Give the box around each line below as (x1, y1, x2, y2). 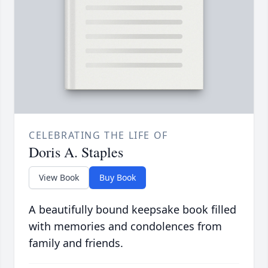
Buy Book (99, 172, 136, 184)
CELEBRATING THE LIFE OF (29, 129, 168, 142)
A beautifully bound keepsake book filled (29, 202, 236, 217)
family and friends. (29, 236, 123, 251)
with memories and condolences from (29, 219, 222, 234)
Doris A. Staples (29, 142, 123, 162)
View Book (39, 172, 79, 184)
